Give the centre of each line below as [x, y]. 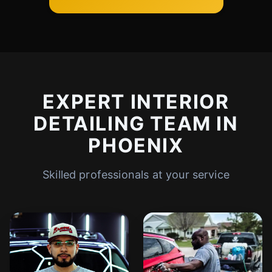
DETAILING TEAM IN [136, 124]
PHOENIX [136, 145]
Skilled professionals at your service [136, 175]
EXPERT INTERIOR [136, 102]
